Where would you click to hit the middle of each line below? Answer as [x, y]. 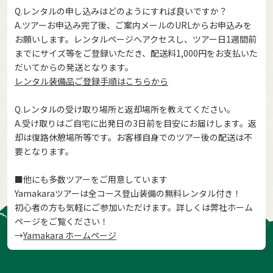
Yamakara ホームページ [70, 236]
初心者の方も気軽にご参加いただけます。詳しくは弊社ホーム [134, 207]
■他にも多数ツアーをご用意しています [91, 179]
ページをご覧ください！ [62, 222]
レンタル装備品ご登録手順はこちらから [91, 81]
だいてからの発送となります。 [74, 67]
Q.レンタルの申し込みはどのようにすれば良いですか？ [121, 11]
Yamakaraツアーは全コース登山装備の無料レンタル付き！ [128, 193]
